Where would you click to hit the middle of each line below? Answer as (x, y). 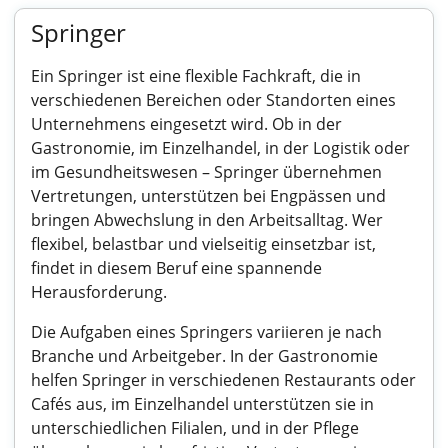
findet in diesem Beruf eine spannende (176, 268)
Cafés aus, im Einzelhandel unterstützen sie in (202, 404)
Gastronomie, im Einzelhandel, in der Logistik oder (220, 148)
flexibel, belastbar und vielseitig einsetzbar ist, (203, 244)
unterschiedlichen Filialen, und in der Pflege (195, 428)
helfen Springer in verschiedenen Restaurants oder (223, 380)
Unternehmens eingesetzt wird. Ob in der (186, 124)
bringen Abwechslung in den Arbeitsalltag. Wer (207, 220)
